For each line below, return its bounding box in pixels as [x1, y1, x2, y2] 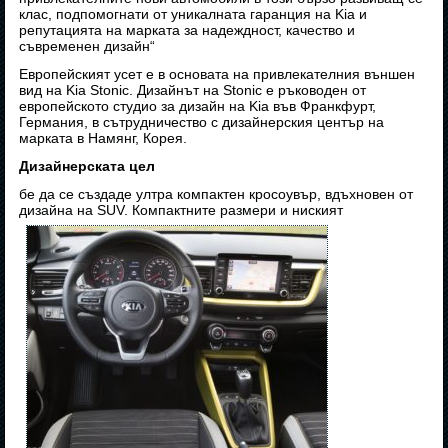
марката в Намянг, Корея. [19, 130, 188, 147]
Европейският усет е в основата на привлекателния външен [19, 66, 416, 83]
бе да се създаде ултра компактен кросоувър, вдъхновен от [19, 186, 414, 203]
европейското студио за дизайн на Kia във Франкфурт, [19, 98, 377, 115]
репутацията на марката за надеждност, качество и [19, 22, 356, 39]
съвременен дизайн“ [19, 38, 156, 55]
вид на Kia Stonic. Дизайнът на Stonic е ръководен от [19, 82, 367, 99]
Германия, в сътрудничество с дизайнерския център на [19, 114, 385, 131]
